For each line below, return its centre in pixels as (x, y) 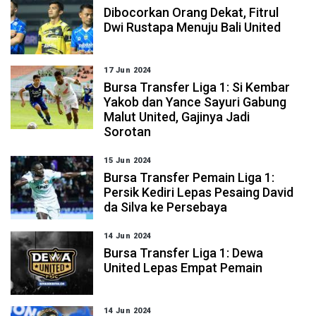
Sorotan (128, 132)
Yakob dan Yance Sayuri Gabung (195, 102)
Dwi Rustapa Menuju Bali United (193, 27)
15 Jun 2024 (128, 160)
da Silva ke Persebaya (166, 207)
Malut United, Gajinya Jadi (177, 117)
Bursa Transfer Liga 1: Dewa (184, 253)
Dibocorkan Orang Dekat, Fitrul (192, 12)
